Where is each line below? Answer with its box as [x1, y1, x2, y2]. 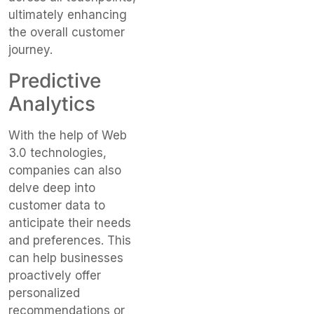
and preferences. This [8, 233, 131, 247]
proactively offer [8, 268, 101, 282]
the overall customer [8, 25, 125, 40]
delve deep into [8, 180, 95, 195]
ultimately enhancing [8, 8, 127, 22]
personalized [8, 285, 80, 300]
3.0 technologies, [8, 145, 107, 160]
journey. [8, 43, 53, 57]
